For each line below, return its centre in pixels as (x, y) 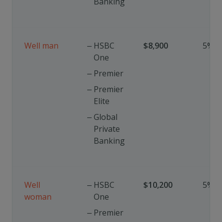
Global (106, 117)
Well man (41, 46)
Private (107, 129)
